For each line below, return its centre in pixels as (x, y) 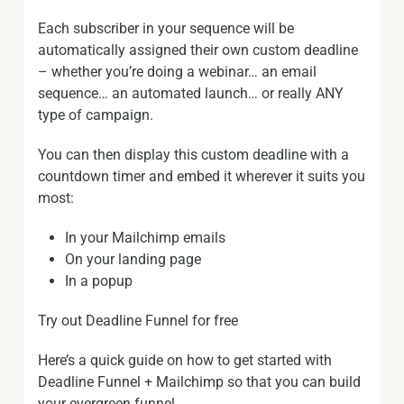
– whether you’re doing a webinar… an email (177, 72)
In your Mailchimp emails (145, 238)
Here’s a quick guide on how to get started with (185, 360)
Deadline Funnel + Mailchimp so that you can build (199, 382)
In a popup (99, 281)
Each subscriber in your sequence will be (166, 28)
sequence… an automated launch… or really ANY (191, 93)
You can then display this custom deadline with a (193, 155)
